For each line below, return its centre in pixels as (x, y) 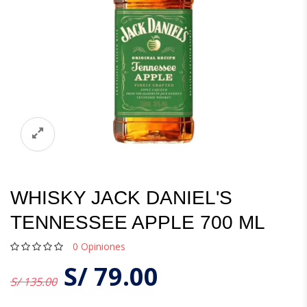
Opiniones (102, 246)
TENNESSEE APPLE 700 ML (138, 222)
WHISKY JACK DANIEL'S (121, 198)
